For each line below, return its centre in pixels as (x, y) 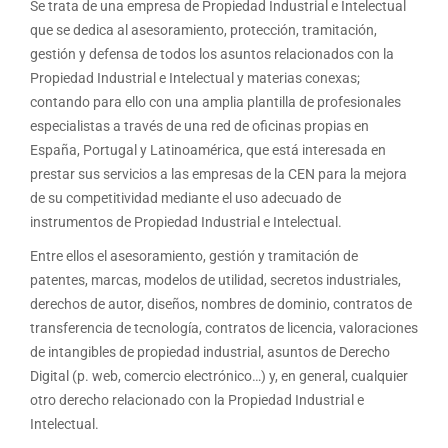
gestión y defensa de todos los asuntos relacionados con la (212, 54)
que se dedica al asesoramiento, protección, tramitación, (203, 30)
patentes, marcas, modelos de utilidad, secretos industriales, (215, 280)
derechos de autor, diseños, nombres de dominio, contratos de (221, 304)
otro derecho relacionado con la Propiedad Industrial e (197, 400)
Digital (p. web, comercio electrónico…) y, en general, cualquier (219, 376)
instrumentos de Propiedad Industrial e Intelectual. (186, 222)
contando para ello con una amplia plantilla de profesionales (215, 102)
